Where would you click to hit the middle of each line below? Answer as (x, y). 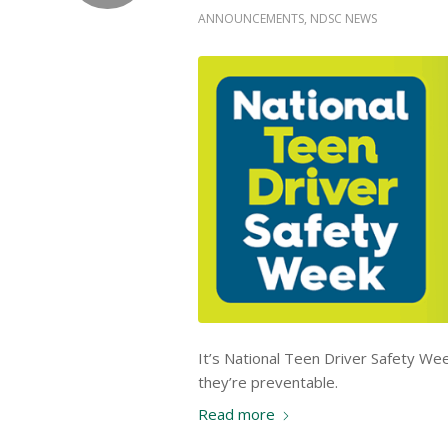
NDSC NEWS (343, 19)
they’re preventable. (268, 381)
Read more (236, 414)
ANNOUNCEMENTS (251, 19)
